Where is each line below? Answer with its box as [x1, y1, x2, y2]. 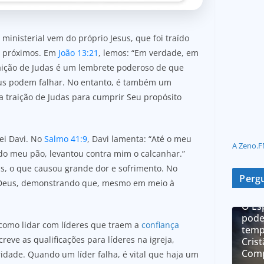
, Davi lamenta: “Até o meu [87, 133, 192, 144]
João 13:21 [58, 47, 98, 58]
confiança [141, 219, 179, 230]
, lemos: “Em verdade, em [98, 47, 199, 58]
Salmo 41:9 [44, 133, 87, 144]
